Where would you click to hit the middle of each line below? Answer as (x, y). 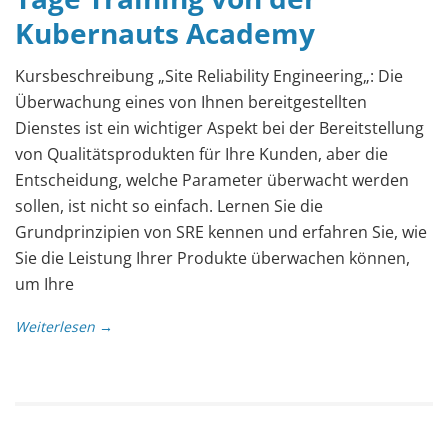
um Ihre (44, 283)
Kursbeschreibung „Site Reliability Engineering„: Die (209, 75)
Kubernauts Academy (165, 32)
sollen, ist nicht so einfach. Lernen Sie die (169, 205)
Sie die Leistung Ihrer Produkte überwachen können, (212, 257)
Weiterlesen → (64, 326)
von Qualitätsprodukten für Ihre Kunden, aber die (201, 153)
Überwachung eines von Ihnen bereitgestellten (191, 101)
